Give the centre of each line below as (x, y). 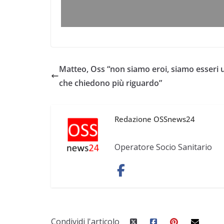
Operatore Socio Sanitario (163, 147)
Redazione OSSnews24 (155, 119)
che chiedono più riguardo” (110, 83)
